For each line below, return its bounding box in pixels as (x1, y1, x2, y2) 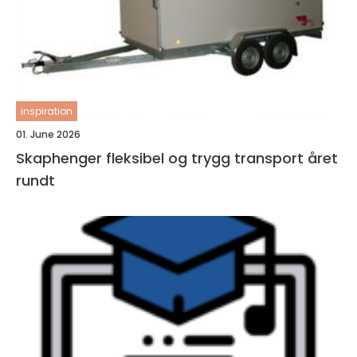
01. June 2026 (16, 127, 80, 141)
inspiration (21, 104, 73, 118)
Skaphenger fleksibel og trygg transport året (16, 148, 106, 168)
